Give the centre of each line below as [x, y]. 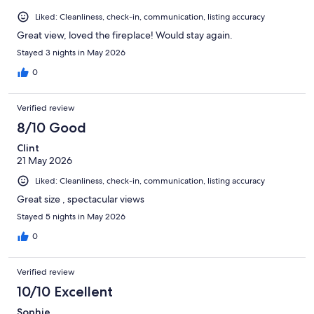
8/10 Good [52, 128]
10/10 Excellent [65, 292]
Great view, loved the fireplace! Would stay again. [125, 35]
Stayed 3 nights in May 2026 [71, 53]
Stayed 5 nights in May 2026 [71, 217]
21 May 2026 [45, 161]
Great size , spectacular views [81, 199]
